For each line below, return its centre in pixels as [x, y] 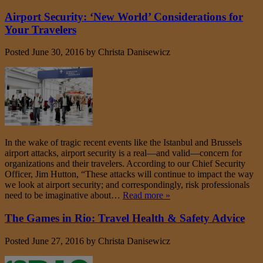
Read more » [146, 195]
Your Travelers [41, 29]
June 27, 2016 [58, 241]
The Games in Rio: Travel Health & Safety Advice [125, 218]
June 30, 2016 [58, 52]
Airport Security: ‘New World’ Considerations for [124, 16]
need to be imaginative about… [64, 195]
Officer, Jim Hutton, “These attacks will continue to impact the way [129, 174]
